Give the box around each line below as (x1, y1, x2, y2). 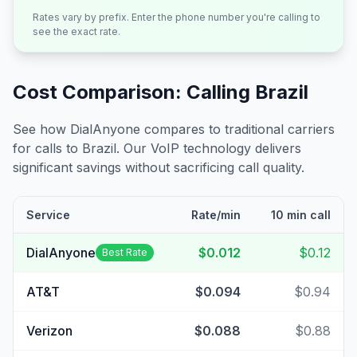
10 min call (271, 208, 331, 222)
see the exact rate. (33, 25, 120, 37)
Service (26, 208, 70, 222)
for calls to (13, 140, 82, 156)
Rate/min (191, 208, 241, 222)
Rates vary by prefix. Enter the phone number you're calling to (33, 11, 320, 23)
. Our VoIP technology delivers (116, 140, 301, 156)
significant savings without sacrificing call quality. (13, 159, 304, 175)
